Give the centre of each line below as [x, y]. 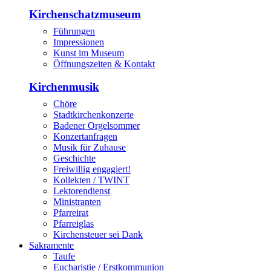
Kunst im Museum [89, 53]
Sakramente [51, 246]
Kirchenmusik [64, 87]
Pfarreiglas [73, 224]
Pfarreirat [71, 213]
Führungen [74, 31]
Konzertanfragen [85, 137]
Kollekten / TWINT [91, 180]
